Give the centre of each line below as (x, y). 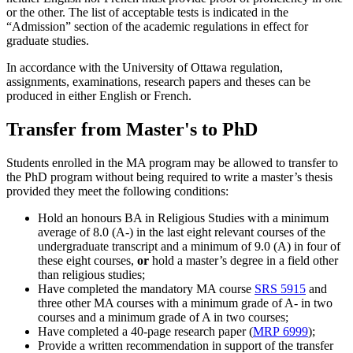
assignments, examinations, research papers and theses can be (158, 82)
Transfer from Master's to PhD (132, 130)
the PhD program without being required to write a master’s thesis (169, 177)
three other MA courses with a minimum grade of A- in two (185, 303)
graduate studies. (48, 41)
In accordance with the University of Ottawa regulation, (145, 68)
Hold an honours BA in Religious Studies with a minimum (183, 218)
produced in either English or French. (99, 96)
